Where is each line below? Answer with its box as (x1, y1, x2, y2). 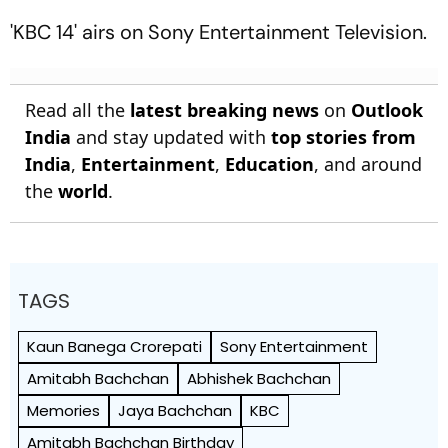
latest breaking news (130, 97, 319, 122)
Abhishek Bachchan (187, 367, 331, 389)
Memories (27, 399, 100, 421)
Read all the (25, 97, 130, 122)
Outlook (351, 97, 423, 122)
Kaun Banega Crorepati (27, 335, 202, 357)
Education (225, 151, 314, 176)
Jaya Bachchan (118, 399, 232, 421)
